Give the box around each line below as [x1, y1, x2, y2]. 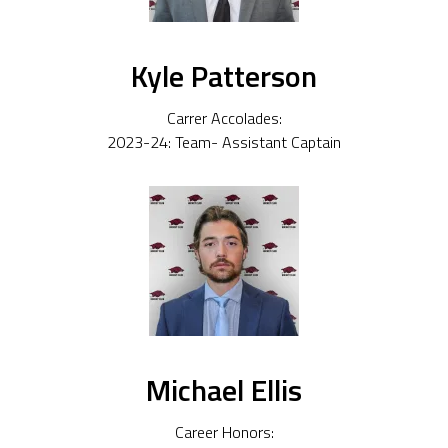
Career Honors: [174, 419, 274, 444]
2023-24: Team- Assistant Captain [107, 129, 341, 154]
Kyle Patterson [131, 53, 317, 100]
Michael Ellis [146, 367, 302, 414]
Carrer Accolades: [166, 105, 282, 130]
